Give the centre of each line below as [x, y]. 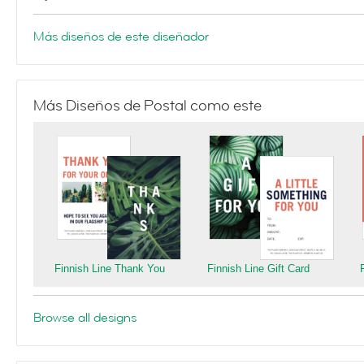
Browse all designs [85, 318]
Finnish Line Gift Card [258, 269]
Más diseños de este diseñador [121, 37]
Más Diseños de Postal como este [147, 106]
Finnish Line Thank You [110, 269]
